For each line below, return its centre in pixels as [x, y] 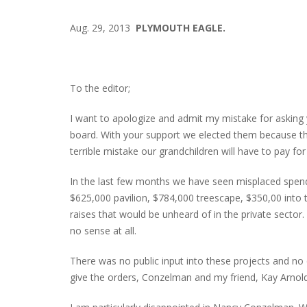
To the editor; [100, 88]
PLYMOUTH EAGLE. [181, 27]
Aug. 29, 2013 [103, 27]
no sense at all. [103, 230]
